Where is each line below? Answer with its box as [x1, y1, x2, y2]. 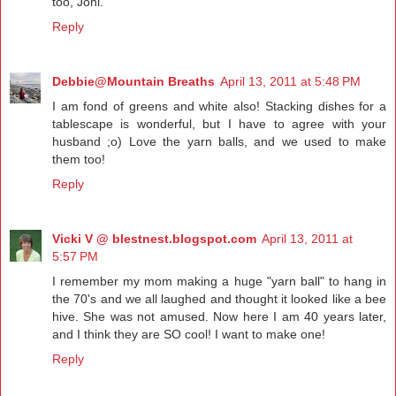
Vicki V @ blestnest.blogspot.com [52, 232, 256, 247]
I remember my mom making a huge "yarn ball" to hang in [52, 274, 386, 289]
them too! [52, 152, 105, 167]
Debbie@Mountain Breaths [52, 74, 215, 89]
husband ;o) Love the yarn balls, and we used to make [52, 134, 386, 149]
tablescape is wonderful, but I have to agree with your [52, 117, 386, 132]
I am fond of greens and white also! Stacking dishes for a [52, 99, 386, 114]
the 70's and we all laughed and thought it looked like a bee [52, 292, 386, 307]
